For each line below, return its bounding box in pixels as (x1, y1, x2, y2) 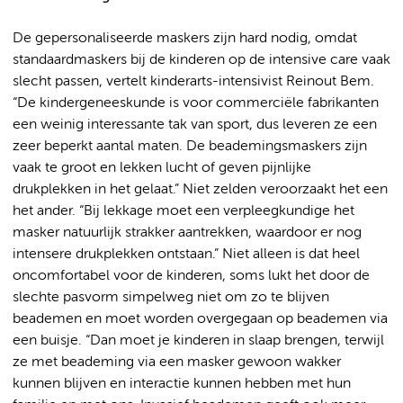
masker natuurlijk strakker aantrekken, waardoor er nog (13, 225, 362, 240)
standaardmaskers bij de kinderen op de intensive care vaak (13, 52, 390, 67)
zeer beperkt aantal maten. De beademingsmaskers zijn (13, 139, 367, 154)
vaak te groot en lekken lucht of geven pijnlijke (13, 160, 311, 175)
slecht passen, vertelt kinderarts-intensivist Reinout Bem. (13, 74, 374, 89)
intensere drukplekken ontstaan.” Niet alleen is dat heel (13, 246, 360, 262)
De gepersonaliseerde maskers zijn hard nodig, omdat (13, 31, 357, 46)
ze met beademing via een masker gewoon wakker (13, 354, 341, 370)
